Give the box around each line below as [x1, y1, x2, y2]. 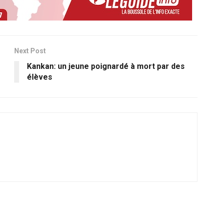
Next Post [14, 46, 46, 55]
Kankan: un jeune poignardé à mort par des [27, 61, 185, 71]
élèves [27, 72, 52, 82]
